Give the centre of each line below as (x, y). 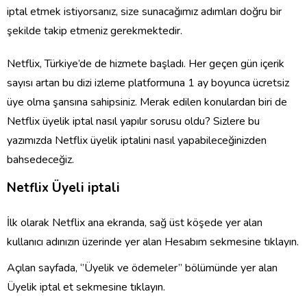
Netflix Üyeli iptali (63, 188)
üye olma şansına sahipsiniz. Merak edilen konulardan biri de (147, 102)
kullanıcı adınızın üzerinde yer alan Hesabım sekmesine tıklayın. (153, 242)
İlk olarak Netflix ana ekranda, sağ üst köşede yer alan (135, 223)
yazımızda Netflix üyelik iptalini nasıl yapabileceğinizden (137, 140)
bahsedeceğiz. (40, 160)
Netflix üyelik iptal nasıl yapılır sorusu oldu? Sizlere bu (133, 121)
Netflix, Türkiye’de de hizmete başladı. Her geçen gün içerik (146, 64)
